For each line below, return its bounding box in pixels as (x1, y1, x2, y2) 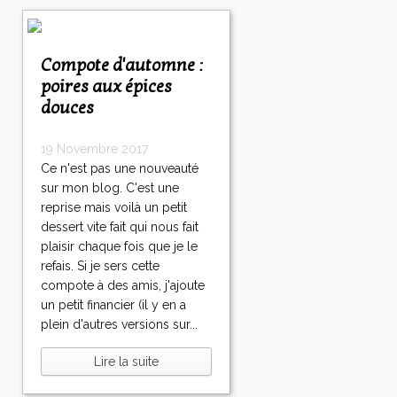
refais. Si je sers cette (41, 259, 160, 274)
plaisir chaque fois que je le (41, 239, 198, 254)
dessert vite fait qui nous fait (41, 220, 198, 235)
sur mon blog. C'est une (41, 181, 179, 196)
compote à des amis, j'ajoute (41, 278, 205, 293)
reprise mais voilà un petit (41, 200, 187, 215)
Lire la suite (94, 354, 159, 370)
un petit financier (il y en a (41, 298, 186, 313)
